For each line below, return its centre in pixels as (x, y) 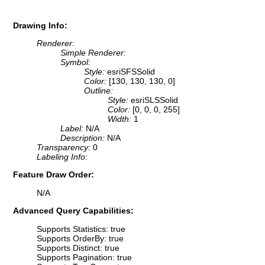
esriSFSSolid (131, 72)
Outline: (98, 91)
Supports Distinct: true (78, 248)
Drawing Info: (40, 25)
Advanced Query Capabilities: (73, 211)
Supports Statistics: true (81, 229)
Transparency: (65, 148)
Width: (121, 119)
